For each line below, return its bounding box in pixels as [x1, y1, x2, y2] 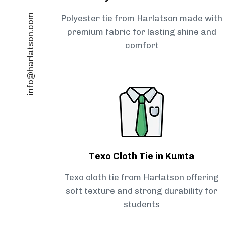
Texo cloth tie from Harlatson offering [64, 172, 219, 183]
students [124, 199, 160, 210]
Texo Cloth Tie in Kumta [88, 151, 195, 162]
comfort [125, 40, 159, 51]
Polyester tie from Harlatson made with [61, 13, 222, 24]
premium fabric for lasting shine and [67, 27, 216, 37]
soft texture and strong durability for [66, 186, 217, 196]
